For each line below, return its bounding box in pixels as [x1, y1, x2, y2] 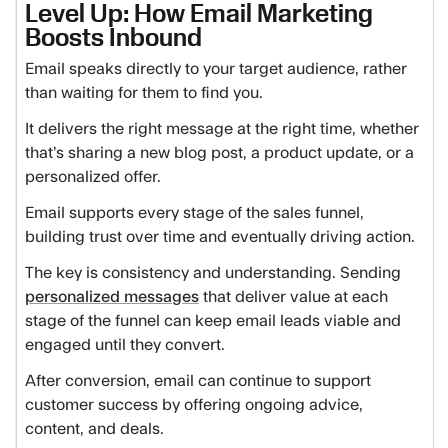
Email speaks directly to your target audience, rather [25, 61, 407, 77]
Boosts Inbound [25, 22, 202, 51]
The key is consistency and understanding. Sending [25, 265, 401, 281]
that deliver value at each [199, 289, 388, 305]
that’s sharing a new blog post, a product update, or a [25, 145, 414, 161]
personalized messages [25, 289, 199, 305]
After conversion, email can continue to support [25, 373, 371, 389]
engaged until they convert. [25, 337, 225, 353]
